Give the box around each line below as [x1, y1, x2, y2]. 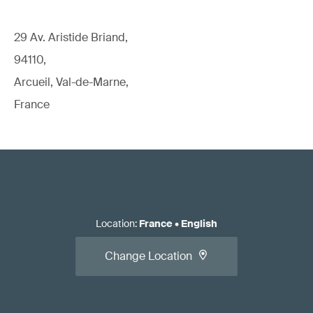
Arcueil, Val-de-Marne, [14, 74, 129, 89]
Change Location [105, 248, 192, 263]
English [181, 217, 217, 230]
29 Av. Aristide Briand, [14, 29, 128, 45]
